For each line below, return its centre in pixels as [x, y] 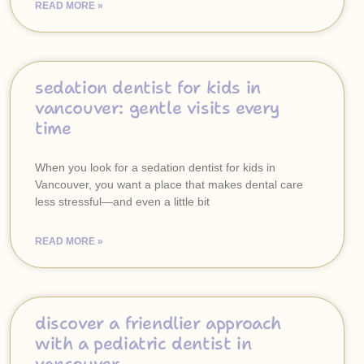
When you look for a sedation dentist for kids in [155, 167]
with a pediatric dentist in [143, 344]
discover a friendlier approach [158, 323]
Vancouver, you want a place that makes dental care [169, 184]
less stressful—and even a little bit [122, 201]
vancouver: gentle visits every [158, 108]
